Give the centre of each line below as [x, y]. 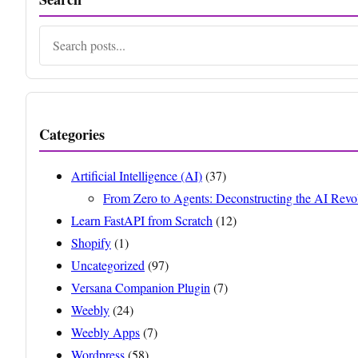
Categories [72, 134]
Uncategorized [108, 265]
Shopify [91, 242]
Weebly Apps [105, 332]
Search [57, 35]
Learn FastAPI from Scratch [142, 220]
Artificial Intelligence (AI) [137, 175]
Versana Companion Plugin [141, 287]
